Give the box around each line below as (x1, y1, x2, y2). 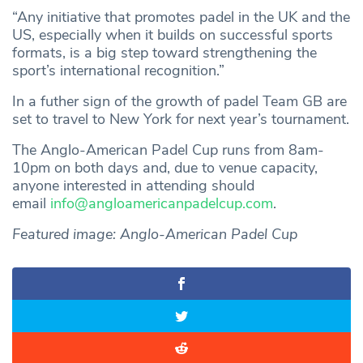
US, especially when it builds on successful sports (12, 25, 333, 45)
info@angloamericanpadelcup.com (50, 194, 273, 214)
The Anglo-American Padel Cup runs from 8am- (12, 140, 324, 160)
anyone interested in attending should (12, 176, 254, 196)
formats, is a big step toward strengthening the (12, 43, 317, 63)
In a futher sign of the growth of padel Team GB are (12, 92, 347, 112)
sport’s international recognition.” (12, 61, 224, 81)
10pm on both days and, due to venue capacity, (12, 158, 318, 178)
